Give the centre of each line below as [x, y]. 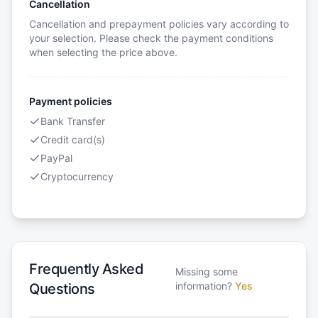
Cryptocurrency [77, 177]
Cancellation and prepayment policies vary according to [159, 24]
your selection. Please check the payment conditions [151, 38]
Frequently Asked [86, 269]
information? [203, 286]
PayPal [56, 158]
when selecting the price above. [103, 53]
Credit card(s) [73, 140]
